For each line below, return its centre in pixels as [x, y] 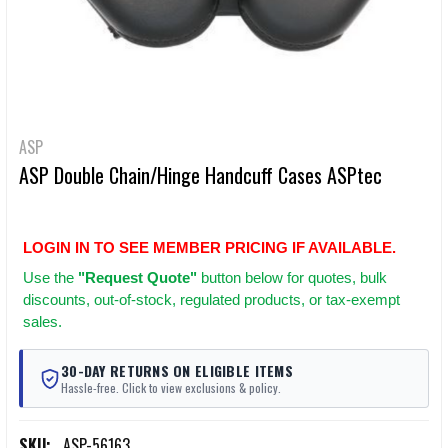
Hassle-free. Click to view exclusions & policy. [171, 388]
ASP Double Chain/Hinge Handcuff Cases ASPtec [200, 175]
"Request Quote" [137, 278]
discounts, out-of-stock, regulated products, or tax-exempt [211, 300]
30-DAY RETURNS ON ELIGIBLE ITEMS [177, 371]
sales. [42, 322]
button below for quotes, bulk [292, 278]
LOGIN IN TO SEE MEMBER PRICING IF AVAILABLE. [209, 248]
